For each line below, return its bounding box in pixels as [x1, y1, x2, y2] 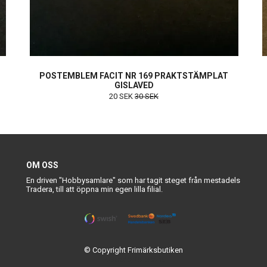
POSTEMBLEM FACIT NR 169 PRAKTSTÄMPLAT [39, 71, 228, 81]
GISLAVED [114, 80, 154, 91]
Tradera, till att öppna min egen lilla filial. [26, 185, 163, 194]
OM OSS [26, 160, 58, 170]
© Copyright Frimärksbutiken [84, 245, 183, 254]
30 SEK [135, 92, 159, 101]
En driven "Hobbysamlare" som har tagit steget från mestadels [26, 176, 240, 185]
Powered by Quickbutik [103, 256, 164, 263]
